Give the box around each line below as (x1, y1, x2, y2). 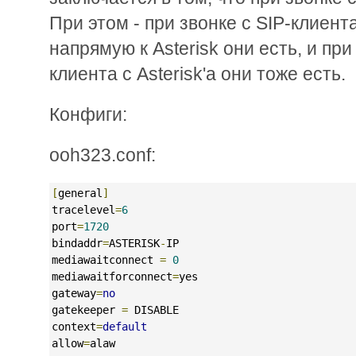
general (58, 186, 103, 199)
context (52, 319, 96, 333)
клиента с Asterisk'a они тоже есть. (49, 63, 346, 84)
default (103, 319, 147, 333)
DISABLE (128, 303, 179, 316)
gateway (52, 286, 96, 300)
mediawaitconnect (52, 253, 160, 266)
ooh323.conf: (49, 144, 156, 165)
